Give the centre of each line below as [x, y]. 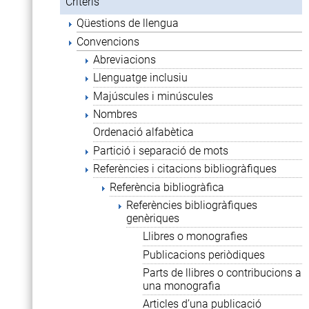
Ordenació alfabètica [143, 132]
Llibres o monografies [195, 237]
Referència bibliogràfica [167, 187]
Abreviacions [124, 59]
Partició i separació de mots [161, 150]
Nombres [115, 114]
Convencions [108, 41]
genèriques [153, 218]
